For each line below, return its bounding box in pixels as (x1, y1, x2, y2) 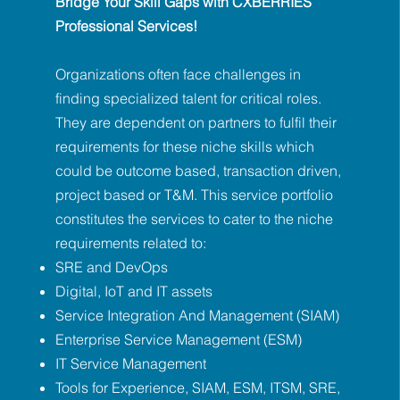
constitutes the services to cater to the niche (54, 210, 333, 228)
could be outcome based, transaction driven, (54, 162, 341, 179)
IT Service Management (54, 354, 206, 372)
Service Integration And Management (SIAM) (54, 306, 339, 324)
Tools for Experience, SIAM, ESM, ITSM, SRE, (54, 379, 340, 396)
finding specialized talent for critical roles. (54, 89, 321, 107)
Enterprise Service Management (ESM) (54, 330, 302, 348)
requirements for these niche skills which (54, 137, 314, 155)
